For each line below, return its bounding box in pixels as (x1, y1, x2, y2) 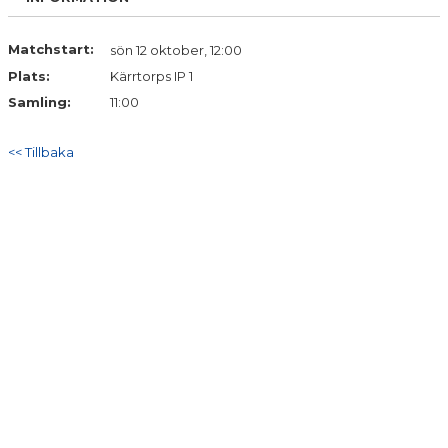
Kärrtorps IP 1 (110, 68, 193, 84)
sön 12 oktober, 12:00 (110, 42, 242, 58)
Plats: (8, 68, 50, 84)
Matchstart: (8, 41, 94, 57)
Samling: (8, 94, 71, 110)
